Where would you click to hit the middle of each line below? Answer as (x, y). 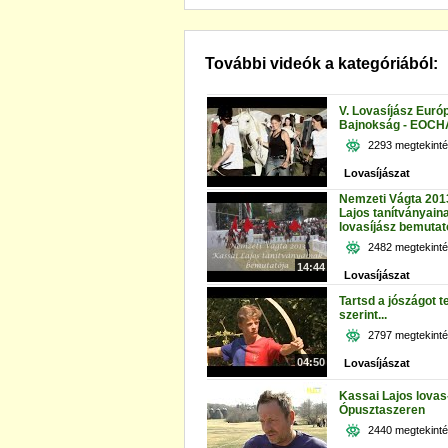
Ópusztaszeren (382, 410)
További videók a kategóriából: (321, 63)
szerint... (363, 315)
